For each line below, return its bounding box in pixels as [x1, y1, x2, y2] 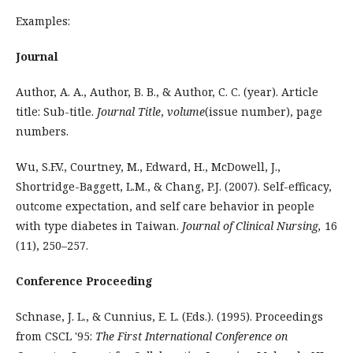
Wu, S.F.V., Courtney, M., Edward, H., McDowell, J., [16, 159, 281, 174]
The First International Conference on [95, 329, 288, 344]
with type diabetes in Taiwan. [16, 218, 179, 233]
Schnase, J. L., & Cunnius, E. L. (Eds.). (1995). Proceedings [16, 309, 323, 324]
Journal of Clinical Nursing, [179, 218, 325, 233]
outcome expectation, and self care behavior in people [16, 199, 314, 214]
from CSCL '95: [16, 329, 95, 344]
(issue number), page [205, 104, 322, 119]
